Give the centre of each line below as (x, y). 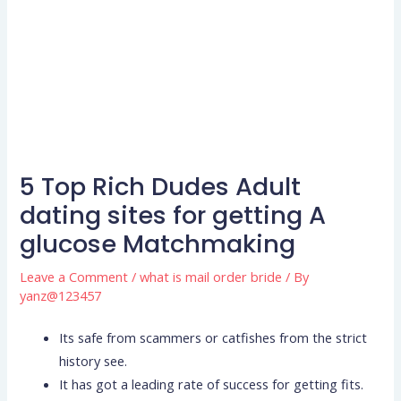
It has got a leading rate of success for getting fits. (212, 384)
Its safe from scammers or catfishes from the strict (213, 338)
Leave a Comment (74, 276)
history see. (94, 361)
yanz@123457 (61, 295)
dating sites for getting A (173, 215)
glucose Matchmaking (158, 243)
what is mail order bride (211, 276)
